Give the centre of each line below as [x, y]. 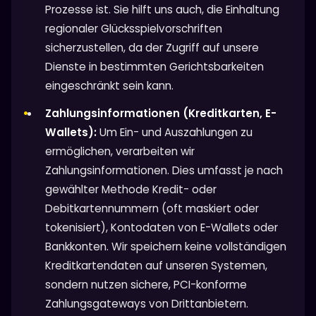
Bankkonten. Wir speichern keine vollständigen [166, 246]
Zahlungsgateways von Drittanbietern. [147, 303]
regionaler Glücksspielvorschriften [134, 28]
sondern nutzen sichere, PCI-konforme [146, 284]
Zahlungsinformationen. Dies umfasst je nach [164, 170]
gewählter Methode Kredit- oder [131, 189]
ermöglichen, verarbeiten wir [120, 151]
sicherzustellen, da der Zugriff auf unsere [152, 47]
